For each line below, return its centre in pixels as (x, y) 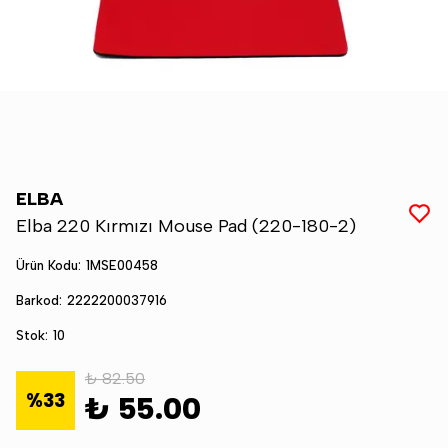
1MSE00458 (122, 265)
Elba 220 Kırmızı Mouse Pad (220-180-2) (186, 226)
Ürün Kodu (47, 265)
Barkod (37, 300)
